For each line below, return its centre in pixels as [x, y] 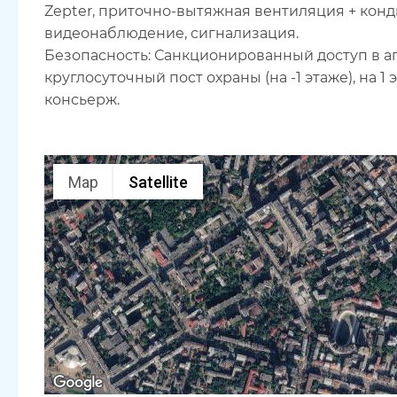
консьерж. [82, 100]
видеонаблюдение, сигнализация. [171, 33]
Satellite [158, 182]
